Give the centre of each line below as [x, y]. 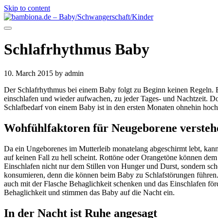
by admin [69, 73]
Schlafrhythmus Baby [77, 49]
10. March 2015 [29, 73]
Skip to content [27, 8]
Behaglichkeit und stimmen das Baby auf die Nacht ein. [89, 192]
